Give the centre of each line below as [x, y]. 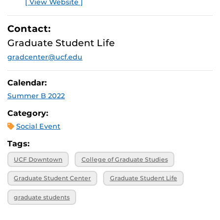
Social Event [38, 126]
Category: [28, 113]
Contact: [29, 28]
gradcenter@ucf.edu [45, 57]
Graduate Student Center [53, 178]
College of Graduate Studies [124, 159]
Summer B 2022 [36, 96]
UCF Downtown [38, 159]
